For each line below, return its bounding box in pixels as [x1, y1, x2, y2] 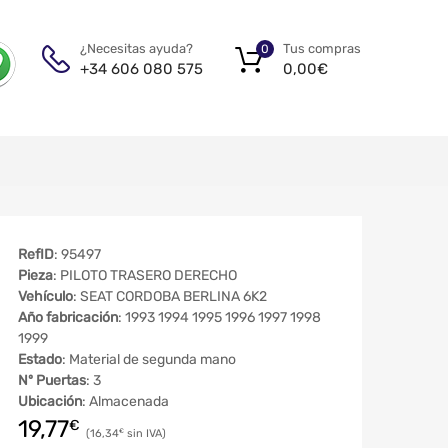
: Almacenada [82, 393, 169, 411]
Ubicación [18, 393, 82, 411]
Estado [18, 351, 62, 369]
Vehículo [18, 288, 73, 306]
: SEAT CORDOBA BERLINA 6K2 [73, 288, 267, 306]
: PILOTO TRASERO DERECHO [53, 267, 237, 285]
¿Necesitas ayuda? [80, 41, 193, 56]
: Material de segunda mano [62, 351, 236, 369]
